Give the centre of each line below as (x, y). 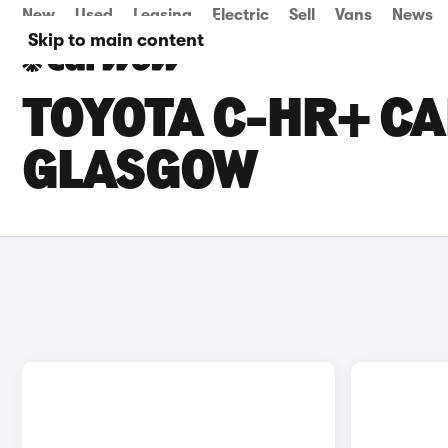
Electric (240, 15)
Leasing (162, 15)
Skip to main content (116, 40)
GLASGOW (140, 174)
